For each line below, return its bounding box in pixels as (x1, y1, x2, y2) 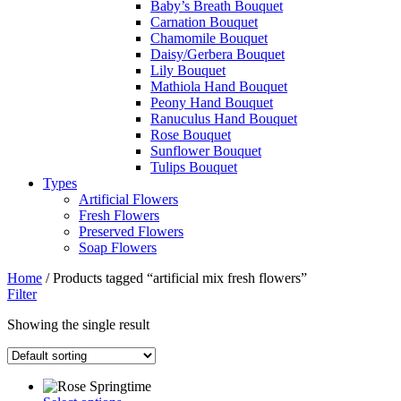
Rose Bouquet (150, 127, 231, 142)
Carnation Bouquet (150, 14, 258, 30)
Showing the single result (7, 317, 149, 332)
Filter (7, 286, 37, 302)
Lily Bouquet (150, 63, 226, 78)
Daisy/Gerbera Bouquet (150, 47, 285, 62)
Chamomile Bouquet (150, 30, 268, 46)
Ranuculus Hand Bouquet (150, 111, 297, 126)
